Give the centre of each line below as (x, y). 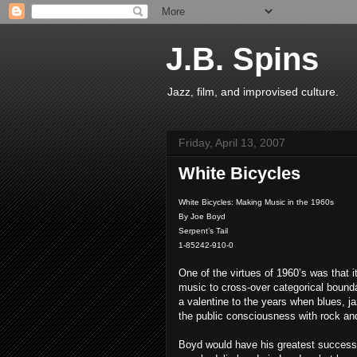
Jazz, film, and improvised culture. (253, 92)
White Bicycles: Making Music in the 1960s (256, 202)
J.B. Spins (242, 59)
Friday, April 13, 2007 (232, 143)
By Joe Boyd (202, 216)
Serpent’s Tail (203, 231)
